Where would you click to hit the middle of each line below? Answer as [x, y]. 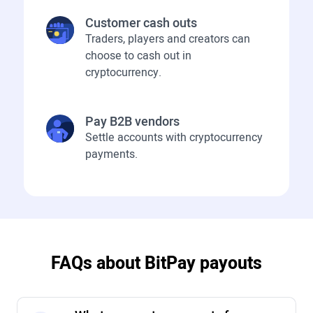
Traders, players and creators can [167, 39]
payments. [111, 154]
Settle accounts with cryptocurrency [174, 137]
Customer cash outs [141, 23]
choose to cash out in [138, 56]
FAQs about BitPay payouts [156, 263]
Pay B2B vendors [132, 122]
